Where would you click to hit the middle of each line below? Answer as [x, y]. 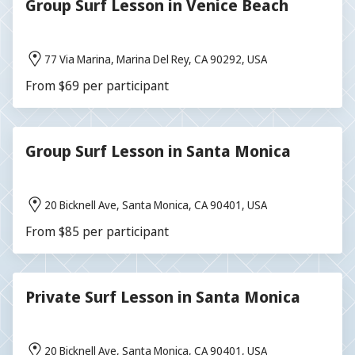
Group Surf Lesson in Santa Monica [158, 151]
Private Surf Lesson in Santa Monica [163, 297]
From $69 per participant [97, 86]
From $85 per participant [97, 231]
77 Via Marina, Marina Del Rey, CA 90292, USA [156, 59]
